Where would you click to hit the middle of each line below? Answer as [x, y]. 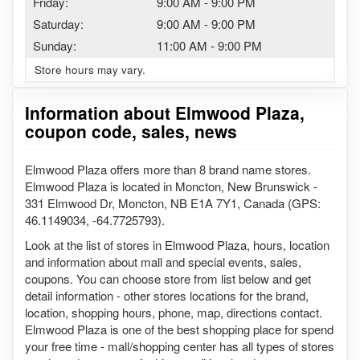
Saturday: [58, 23]
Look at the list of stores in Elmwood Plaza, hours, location [177, 245]
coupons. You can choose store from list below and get [168, 278]
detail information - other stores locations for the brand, [167, 295]
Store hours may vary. [90, 69]
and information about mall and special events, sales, [163, 262]
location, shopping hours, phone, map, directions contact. [174, 312]
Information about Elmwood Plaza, [165, 112]
